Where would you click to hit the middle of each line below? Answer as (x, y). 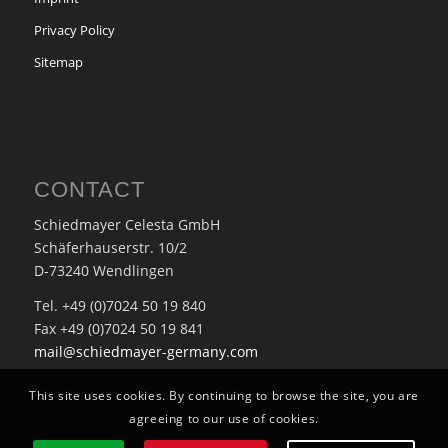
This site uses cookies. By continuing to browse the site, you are (223, 396)
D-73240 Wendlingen (103, 271)
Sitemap (58, 61)
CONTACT (89, 189)
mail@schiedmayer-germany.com (145, 352)
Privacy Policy (74, 29)
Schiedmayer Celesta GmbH (126, 225)
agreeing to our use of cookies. (224, 419)
